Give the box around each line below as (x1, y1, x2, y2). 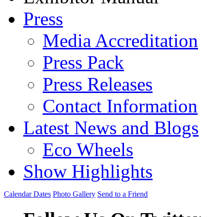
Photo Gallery (53, 190, 95, 198)
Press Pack (43, 52, 124, 73)
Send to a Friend (97, 190, 148, 198)
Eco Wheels (43, 139, 133, 160)
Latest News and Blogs (23, 117, 199, 138)
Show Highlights (23, 161, 153, 182)
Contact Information (43, 95, 198, 116)
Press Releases (43, 74, 153, 94)
